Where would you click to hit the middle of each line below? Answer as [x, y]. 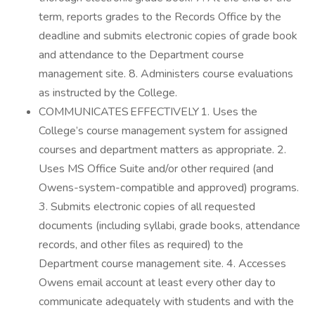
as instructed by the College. [109, 93]
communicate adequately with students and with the [166, 302]
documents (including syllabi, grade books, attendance [169, 226]
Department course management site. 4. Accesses [162, 264]
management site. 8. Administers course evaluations [166, 74]
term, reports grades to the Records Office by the [160, 17]
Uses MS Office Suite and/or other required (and [156, 169]
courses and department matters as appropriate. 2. [162, 150]
